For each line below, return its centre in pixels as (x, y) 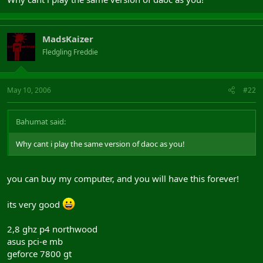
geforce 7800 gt (39, 253)
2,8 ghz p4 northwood (52, 229)
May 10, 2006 (29, 90)
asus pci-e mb (35, 241)
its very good (35, 204)
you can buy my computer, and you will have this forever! (123, 178)
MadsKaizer (68, 38)
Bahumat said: (41, 122)
